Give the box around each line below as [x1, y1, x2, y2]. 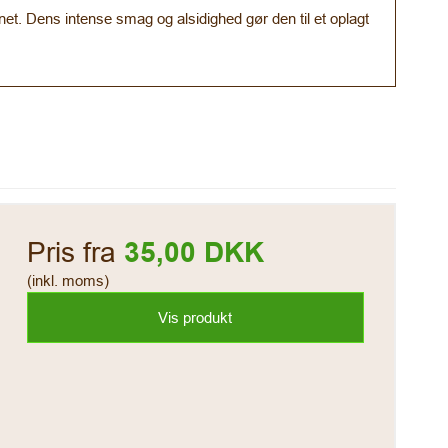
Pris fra [26, 236, 124, 269]
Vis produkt [158, 309, 233, 327]
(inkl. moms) [26, 272, 109, 290]
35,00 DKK [123, 236, 264, 270]
